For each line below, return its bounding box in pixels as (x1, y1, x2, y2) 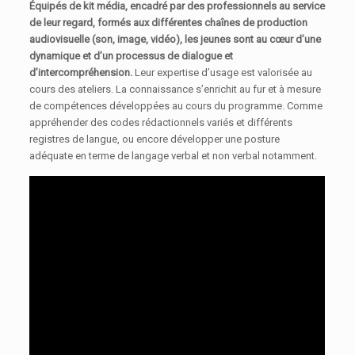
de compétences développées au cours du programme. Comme (29, 100, 323, 113)
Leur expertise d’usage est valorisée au (132, 67, 313, 79)
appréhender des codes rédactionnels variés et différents (29, 116, 293, 129)
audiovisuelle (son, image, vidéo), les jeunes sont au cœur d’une (29, 33, 322, 46)
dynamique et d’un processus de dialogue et (29, 50, 234, 63)
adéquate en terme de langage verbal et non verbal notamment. (29, 150, 318, 162)
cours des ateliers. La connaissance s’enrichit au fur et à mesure (29, 83, 322, 96)
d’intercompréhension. (29, 67, 133, 79)
